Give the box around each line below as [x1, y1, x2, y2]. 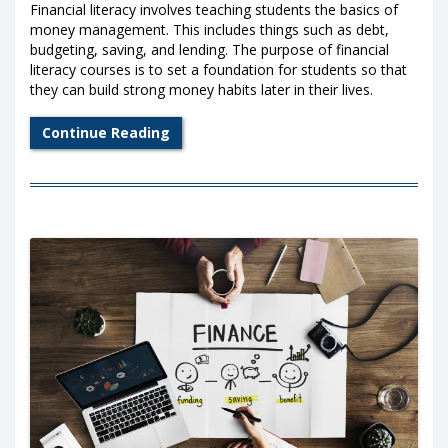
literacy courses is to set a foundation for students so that [30, 59, 407, 79]
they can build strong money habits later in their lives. [30, 79, 373, 99]
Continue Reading [42, 122, 170, 142]
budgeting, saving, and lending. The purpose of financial [30, 39, 389, 59]
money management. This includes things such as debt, [30, 19, 389, 39]
